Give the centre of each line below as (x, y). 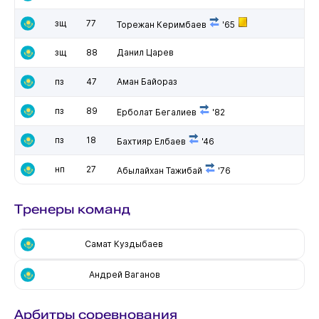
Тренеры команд (72, 209)
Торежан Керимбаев (161, 24)
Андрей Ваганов (124, 274)
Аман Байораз (147, 81)
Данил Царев (145, 52)
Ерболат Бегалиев (156, 112)
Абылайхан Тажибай (159, 170)
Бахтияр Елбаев (151, 141)
